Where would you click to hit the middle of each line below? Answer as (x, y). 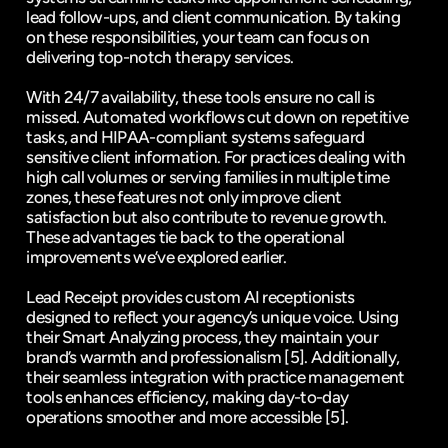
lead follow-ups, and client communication (177, 17)
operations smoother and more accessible (176, 417)
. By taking (363, 17)
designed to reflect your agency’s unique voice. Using (212, 317)
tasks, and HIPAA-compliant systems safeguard (195, 137)
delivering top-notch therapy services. (160, 57)
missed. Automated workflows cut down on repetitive (217, 117)
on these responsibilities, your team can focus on (197, 37)
